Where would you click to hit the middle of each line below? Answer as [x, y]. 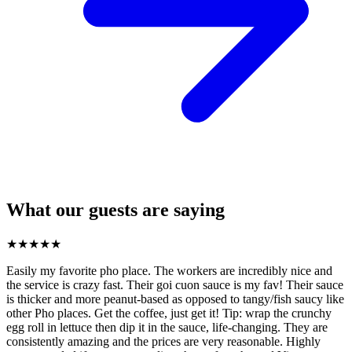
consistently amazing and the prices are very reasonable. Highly [163, 341]
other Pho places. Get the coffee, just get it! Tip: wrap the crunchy [169, 313]
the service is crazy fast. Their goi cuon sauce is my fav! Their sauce [175, 284]
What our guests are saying [115, 209]
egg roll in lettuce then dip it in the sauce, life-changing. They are [167, 327]
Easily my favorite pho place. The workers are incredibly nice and [169, 270]
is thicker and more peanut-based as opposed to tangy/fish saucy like [175, 299]
